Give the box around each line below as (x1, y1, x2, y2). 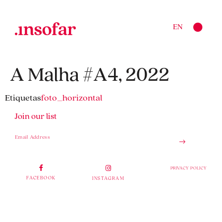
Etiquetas (5, 92, 41, 103)
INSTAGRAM (92, 174, 124, 181)
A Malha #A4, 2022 (10, 61, 169, 85)
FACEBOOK (26, 174, 56, 180)
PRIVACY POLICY (170, 165, 207, 171)
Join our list (15, 111, 56, 121)
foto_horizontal (41, 92, 102, 103)
